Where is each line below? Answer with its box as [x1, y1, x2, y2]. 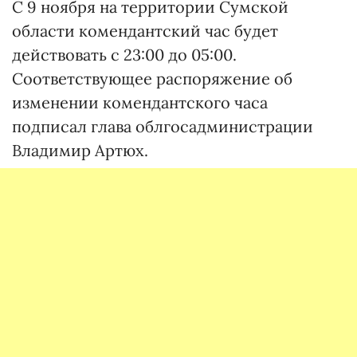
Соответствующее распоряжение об [12, 69, 292, 89]
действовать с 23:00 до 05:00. [12, 45, 237, 65]
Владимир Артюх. [12, 140, 148, 161]
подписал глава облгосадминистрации [12, 116, 313, 137]
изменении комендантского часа [12, 92, 268, 113]
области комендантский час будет [12, 21, 278, 41]
